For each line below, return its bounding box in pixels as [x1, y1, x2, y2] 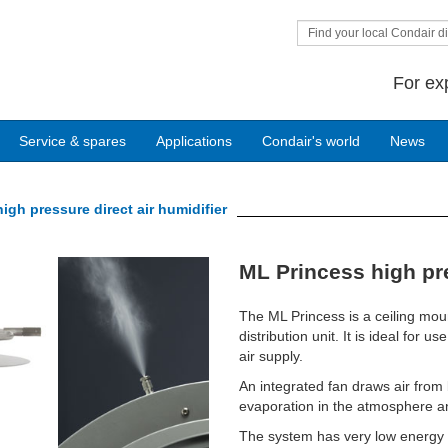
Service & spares [19, 133, 126, 149]
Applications [156, 133, 232, 149]
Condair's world [262, 133, 360, 149]
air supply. [239, 348, 303, 364]
